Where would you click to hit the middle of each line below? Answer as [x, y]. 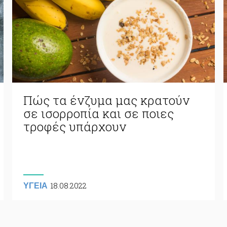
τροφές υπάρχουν [74, 126]
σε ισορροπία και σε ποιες [98, 113]
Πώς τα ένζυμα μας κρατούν [106, 100]
